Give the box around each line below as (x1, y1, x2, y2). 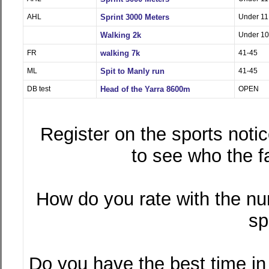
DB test (26, 84, 50, 93)
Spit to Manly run (100, 66, 165, 76)
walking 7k (100, 48, 140, 58)
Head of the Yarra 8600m (100, 84, 190, 94)
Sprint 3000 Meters (100, 12, 169, 22)
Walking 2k (100, 30, 141, 40)
